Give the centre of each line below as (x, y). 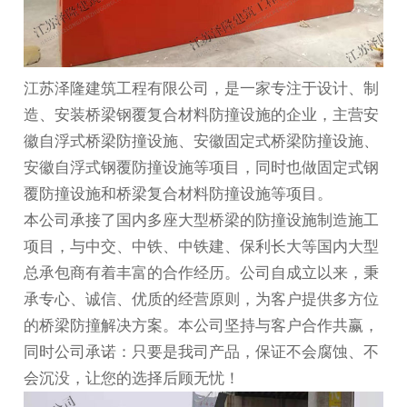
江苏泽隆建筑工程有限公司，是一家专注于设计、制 (202, 88)
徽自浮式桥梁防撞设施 (101, 141)
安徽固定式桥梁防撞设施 (279, 141)
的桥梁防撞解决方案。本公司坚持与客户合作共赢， (202, 325)
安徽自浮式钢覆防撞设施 (109, 167)
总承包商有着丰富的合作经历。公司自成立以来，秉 (202, 273)
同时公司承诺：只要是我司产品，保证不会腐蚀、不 (202, 352)
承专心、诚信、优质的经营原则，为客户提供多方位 (202, 299)
